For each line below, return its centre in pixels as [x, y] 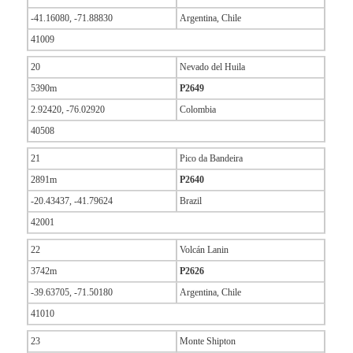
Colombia [197, 110]
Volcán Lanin [204, 250]
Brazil [190, 201]
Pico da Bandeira [211, 159]
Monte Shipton [207, 342]
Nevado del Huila [212, 67]
